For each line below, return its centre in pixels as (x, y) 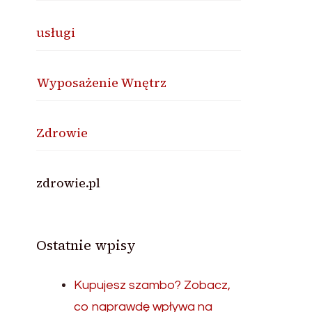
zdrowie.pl (69, 183)
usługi (56, 32)
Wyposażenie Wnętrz (102, 83)
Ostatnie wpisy (86, 245)
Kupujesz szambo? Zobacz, (153, 285)
